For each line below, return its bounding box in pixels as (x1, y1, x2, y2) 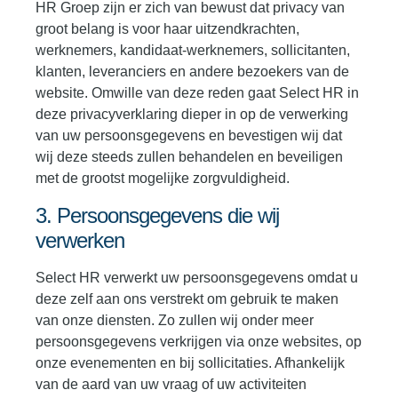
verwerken (36, 228, 124, 253)
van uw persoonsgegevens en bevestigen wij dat (36, 128, 342, 144)
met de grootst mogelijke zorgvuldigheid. (36, 171, 290, 187)
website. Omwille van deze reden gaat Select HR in (36, 85, 359, 101)
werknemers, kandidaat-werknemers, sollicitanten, (36, 43, 350, 59)
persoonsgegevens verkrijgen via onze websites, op (36, 334, 362, 350)
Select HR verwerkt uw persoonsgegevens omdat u (36, 270, 358, 286)
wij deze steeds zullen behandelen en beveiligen (36, 149, 343, 165)
